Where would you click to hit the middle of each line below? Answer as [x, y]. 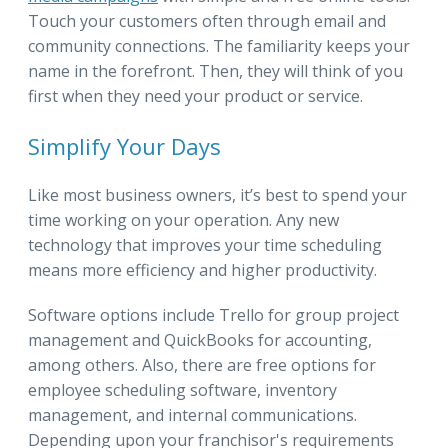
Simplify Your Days [124, 145]
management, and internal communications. [192, 414]
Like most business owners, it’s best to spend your [217, 194]
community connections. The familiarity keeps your [219, 45]
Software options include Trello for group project [213, 314]
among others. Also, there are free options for [202, 364]
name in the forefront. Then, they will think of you [215, 70]
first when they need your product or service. [195, 95]
